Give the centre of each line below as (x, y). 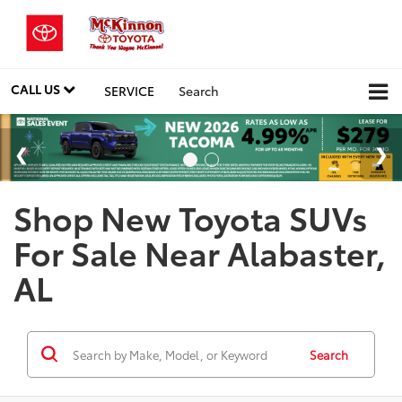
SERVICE (129, 90)
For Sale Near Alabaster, (200, 251)
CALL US (37, 88)
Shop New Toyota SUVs (191, 216)
